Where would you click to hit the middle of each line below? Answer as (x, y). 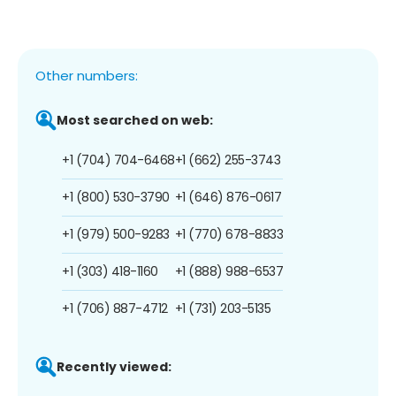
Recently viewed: (114, 366)
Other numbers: (87, 75)
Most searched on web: (135, 120)
